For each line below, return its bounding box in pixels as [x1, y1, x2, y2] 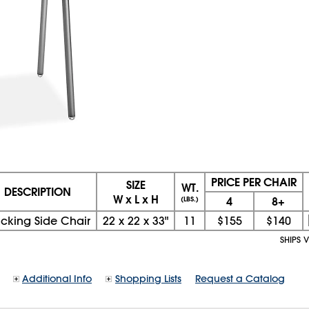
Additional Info [22, 272, 92, 285]
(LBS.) [181, 195, 199, 203]
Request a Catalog [195, 272, 285, 285]
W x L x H [112, 192, 159, 206]
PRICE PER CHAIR [211, 175, 297, 189]
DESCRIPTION [4, 184, 71, 199]
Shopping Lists [115, 272, 181, 285]
